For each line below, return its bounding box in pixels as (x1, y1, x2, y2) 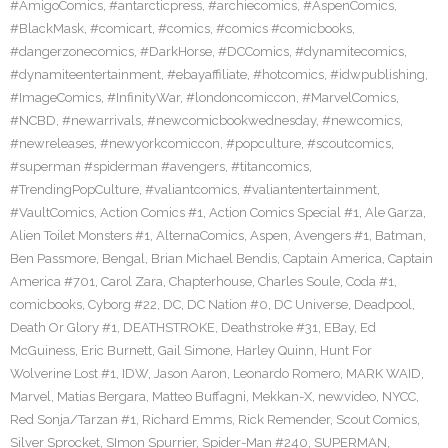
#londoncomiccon (186, 90, 296, 105)
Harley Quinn (236, 343, 314, 358)
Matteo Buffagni (152, 389, 246, 404)
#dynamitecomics (295, 44, 404, 59)
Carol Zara (101, 274, 163, 289)
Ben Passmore (10, 251, 96, 266)
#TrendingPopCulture (10, 182, 139, 197)
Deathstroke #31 (221, 320, 318, 335)
